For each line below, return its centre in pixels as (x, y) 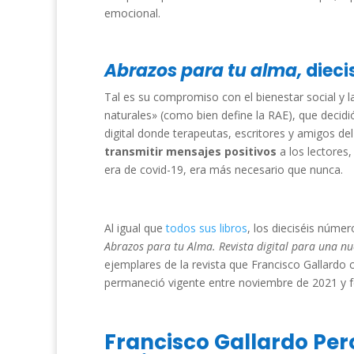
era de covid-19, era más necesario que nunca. (224, 169)
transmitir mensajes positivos (192, 151)
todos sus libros (207, 228)
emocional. (134, 13)
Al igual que (135, 228)
